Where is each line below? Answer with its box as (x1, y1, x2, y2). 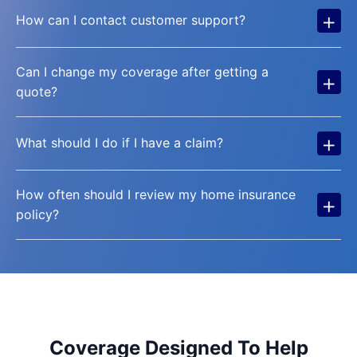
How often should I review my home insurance (16, 186, 296, 202)
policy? (16, 206, 59, 222)
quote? (16, 83, 57, 100)
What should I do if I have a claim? (16, 135, 223, 151)
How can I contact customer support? (16, 12, 245, 28)
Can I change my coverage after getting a (16, 63, 269, 80)
